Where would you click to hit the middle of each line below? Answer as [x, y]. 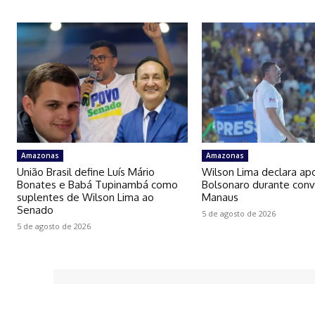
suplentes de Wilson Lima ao [85, 197]
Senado [35, 210]
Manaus [220, 197]
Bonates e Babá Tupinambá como [97, 184]
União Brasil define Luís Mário [86, 172]
